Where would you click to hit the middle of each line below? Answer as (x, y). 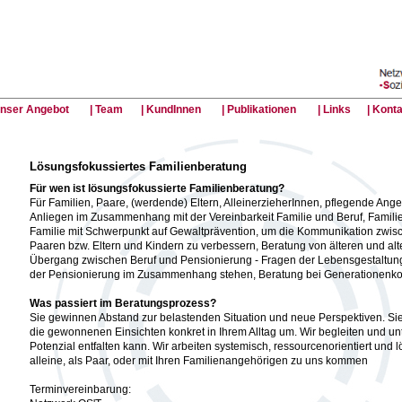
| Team (106, 109)
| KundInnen (171, 109)
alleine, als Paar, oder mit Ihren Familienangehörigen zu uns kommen (199, 361)
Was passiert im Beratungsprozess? (123, 304)
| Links (334, 109)
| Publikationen (259, 109)
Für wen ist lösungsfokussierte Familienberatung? (157, 189)
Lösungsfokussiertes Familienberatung (138, 166)
